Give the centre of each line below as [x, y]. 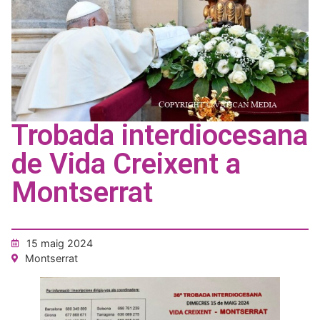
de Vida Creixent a [126, 164]
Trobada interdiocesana [160, 136]
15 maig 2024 [60, 244]
